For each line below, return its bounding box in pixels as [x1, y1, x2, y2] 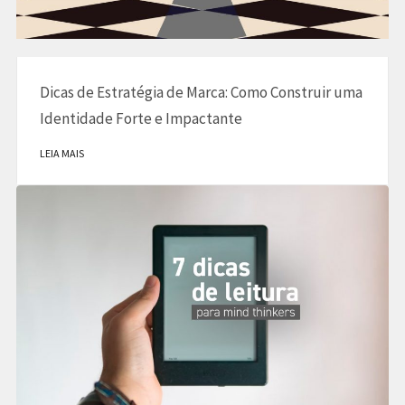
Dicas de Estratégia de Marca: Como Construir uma [39, 82, 363, 102]
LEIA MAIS [39, 146, 84, 160]
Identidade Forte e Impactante [39, 108, 242, 128]
